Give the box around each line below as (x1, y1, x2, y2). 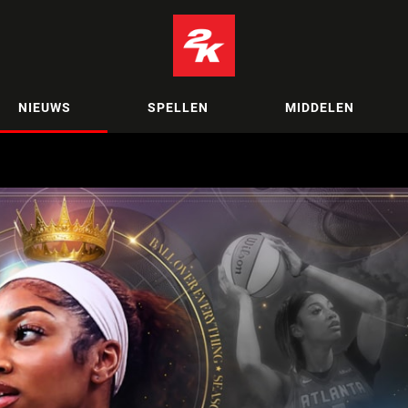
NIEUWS (17, 99, 71, 115)
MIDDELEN (284, 99, 354, 115)
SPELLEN (147, 99, 209, 115)
